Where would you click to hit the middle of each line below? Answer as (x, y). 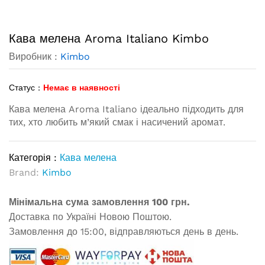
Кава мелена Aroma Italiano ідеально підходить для (126, 109)
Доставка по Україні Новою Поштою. (90, 217)
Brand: (25, 172)
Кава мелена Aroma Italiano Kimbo (109, 38)
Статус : (25, 88)
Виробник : (35, 56)
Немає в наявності (82, 88)
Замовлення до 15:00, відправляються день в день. (124, 232)
